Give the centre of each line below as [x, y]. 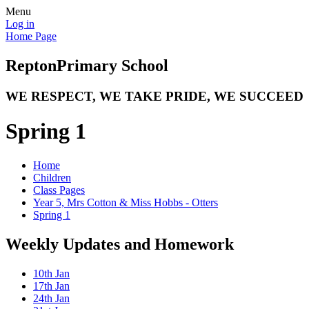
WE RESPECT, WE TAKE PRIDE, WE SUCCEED [154, 96]
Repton [31, 65]
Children [52, 177]
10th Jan [51, 273]
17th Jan [51, 286]
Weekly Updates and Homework [120, 244]
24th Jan [51, 298]
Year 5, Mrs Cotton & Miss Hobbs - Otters [126, 202]
